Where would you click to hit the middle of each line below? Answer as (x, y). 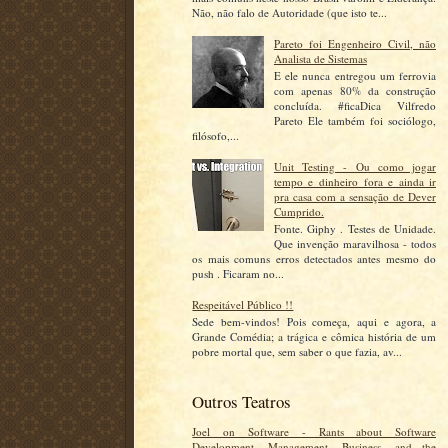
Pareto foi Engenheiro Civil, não (355, 44)
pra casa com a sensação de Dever (355, 196)
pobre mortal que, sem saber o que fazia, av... (297, 351)
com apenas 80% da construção (355, 91)
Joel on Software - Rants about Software (314, 432)
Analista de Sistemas (320, 59)
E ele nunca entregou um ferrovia (355, 76)
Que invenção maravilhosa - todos (355, 244)
